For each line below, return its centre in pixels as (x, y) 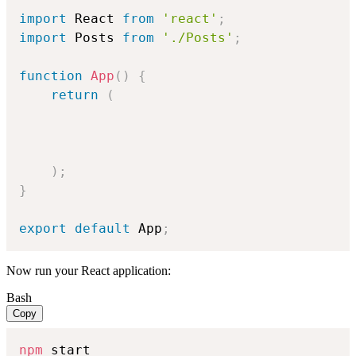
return (75, 95)
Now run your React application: (89, 271)
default (103, 229)
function (51, 76)
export (43, 229)
